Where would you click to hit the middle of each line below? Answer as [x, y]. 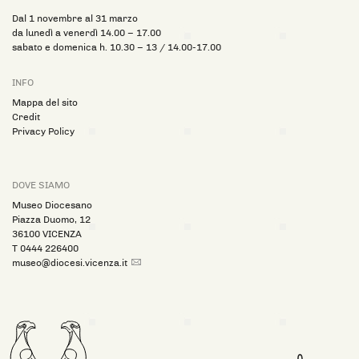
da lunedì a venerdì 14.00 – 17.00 [87, 32]
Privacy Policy [43, 131]
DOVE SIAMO [41, 185]
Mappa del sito [45, 102]
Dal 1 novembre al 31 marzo [75, 18]
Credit [26, 117]
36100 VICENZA [47, 234]
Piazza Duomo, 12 [51, 219]
